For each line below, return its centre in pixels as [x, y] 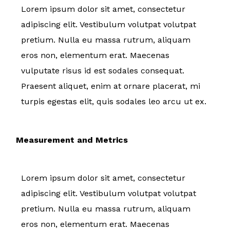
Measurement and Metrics [72, 140]
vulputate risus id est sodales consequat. [103, 70]
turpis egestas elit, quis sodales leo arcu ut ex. [115, 101]
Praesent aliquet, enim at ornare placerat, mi [111, 86]
